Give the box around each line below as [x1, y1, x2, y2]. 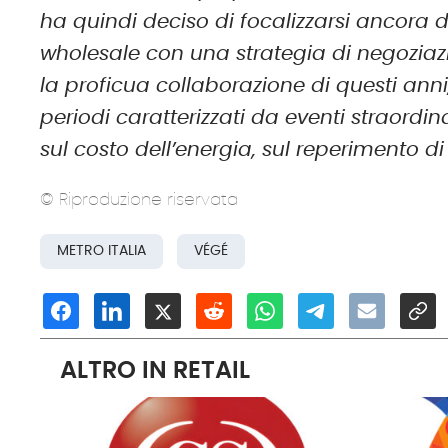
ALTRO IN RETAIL [60, 359, 251, 384]
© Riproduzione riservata [40, 190, 239, 208]
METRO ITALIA [57, 244, 147, 259]
